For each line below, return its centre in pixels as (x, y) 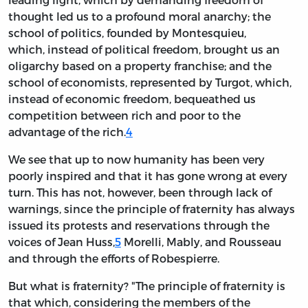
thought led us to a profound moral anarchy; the (140, 16)
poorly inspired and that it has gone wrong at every (148, 176)
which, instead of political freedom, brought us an (144, 49)
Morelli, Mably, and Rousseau (201, 242)
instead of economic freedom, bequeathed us (132, 99)
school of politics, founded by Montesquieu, (127, 33)
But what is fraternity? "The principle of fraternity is (147, 286)
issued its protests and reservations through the (139, 225)
